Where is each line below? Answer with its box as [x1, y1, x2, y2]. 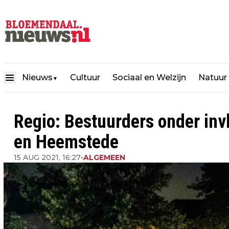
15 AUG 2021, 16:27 [14, 153, 81, 162]
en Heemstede [14, 131, 119, 153]
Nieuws [22, 73, 53, 83]
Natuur [198, 73, 227, 83]
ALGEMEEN [83, 153, 125, 162]
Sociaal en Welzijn [112, 73, 186, 83]
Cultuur [70, 73, 100, 83]
